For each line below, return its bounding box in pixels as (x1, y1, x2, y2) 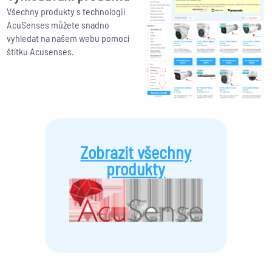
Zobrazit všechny (80, 142, 192, 163)
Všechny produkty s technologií (6, 5, 125, 18)
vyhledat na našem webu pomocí (6, 32, 129, 44)
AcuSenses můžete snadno (6, 19, 109, 31)
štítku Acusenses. (6, 46, 74, 58)
